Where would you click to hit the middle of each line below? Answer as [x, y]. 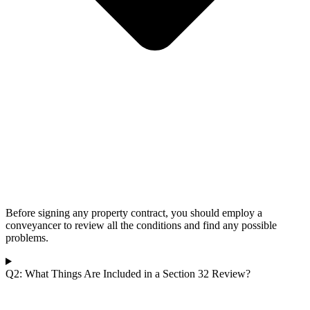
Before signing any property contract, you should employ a [134, 213]
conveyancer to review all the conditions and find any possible [141, 225]
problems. [27, 238]
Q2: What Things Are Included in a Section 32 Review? [128, 274]
